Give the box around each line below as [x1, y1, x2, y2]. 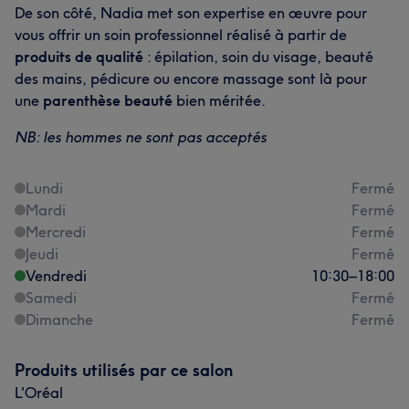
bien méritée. [173, 91, 266, 110]
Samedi [26, 288, 77, 307]
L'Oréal [15, 383, 63, 402]
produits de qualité [15, 47, 143, 66]
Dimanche [26, 310, 93, 329]
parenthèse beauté [43, 91, 173, 110]
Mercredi [26, 223, 86, 241]
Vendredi [26, 267, 87, 285]
